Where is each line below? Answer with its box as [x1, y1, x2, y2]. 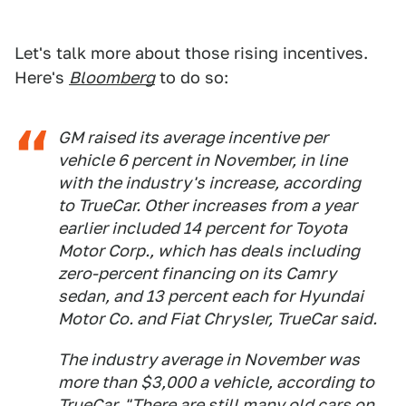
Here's [14, 68, 69, 87]
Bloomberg [69, 68, 155, 87]
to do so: [155, 68, 228, 87]
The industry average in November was [58, 350, 360, 369]
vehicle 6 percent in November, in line [58, 150, 347, 169]
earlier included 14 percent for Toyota [58, 218, 347, 237]
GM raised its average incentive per [58, 128, 328, 147]
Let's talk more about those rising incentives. [14, 43, 368, 63]
